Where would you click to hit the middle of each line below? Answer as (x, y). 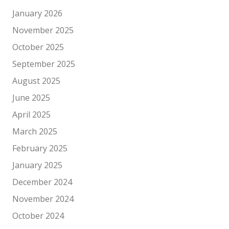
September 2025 (44, 64)
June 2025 (31, 98)
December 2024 (42, 182)
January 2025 (37, 165)
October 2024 (38, 216)
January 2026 (37, 13)
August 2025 (36, 81)
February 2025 (40, 148)
